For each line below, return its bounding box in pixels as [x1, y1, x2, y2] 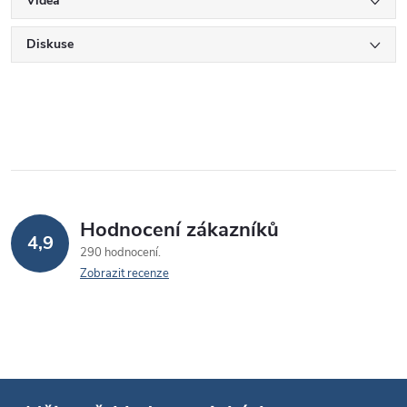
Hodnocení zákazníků [80, 215, 279, 243]
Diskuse [26, 35, 74, 53]
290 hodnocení [80, 243, 161, 261]
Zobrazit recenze [80, 264, 169, 282]
